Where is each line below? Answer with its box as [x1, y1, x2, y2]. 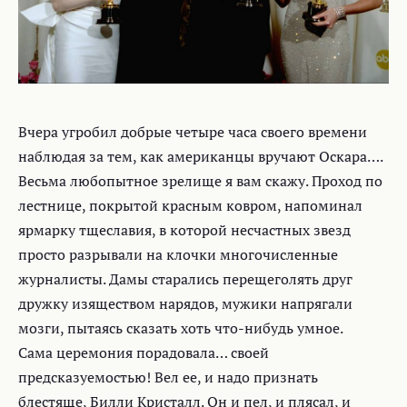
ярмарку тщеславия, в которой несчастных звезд [18, 220, 351, 241]
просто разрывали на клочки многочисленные [18, 244, 338, 265]
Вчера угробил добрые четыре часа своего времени [18, 122, 367, 143]
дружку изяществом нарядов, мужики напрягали [18, 293, 352, 314]
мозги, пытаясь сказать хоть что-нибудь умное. [18, 318, 343, 339]
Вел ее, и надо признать [151, 367, 318, 388]
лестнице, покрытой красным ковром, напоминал [18, 195, 362, 216]
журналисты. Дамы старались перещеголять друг [18, 269, 352, 290]
